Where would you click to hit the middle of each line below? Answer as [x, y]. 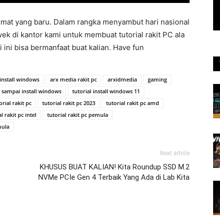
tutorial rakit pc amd [133, 103]
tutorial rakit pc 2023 [69, 103]
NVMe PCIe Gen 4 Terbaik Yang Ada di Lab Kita [114, 177]
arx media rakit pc [73, 79]
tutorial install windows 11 [106, 91]
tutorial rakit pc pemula [78, 114]
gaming [157, 79]
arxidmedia [122, 79]
